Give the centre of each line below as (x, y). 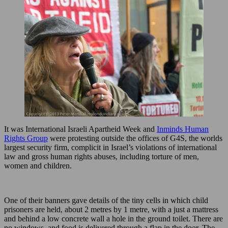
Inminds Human (183, 129)
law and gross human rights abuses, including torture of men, (102, 156)
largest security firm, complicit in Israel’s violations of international (110, 147)
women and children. (38, 165)
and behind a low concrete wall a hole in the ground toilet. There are (113, 218)
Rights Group (26, 138)
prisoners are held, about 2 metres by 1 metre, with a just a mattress (111, 209)
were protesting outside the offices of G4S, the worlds (135, 138)
